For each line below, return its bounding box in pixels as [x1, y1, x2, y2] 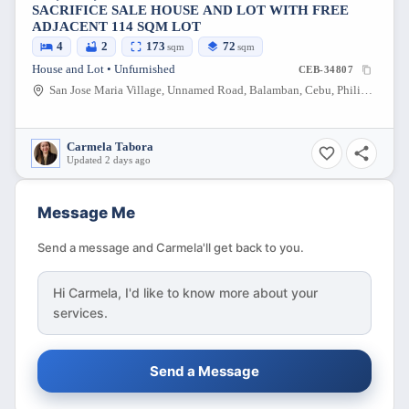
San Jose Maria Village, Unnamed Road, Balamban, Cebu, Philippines [360, 84, 372, 98]
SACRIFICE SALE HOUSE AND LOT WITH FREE [32, 3, 349, 18]
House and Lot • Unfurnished [32, 63, 175, 77]
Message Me [37, 204, 135, 223]
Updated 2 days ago [67, 154, 151, 166]
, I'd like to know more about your [118, 285, 318, 301]
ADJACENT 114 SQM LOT [32, 19, 201, 35]
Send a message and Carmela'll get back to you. [37, 240, 304, 256]
